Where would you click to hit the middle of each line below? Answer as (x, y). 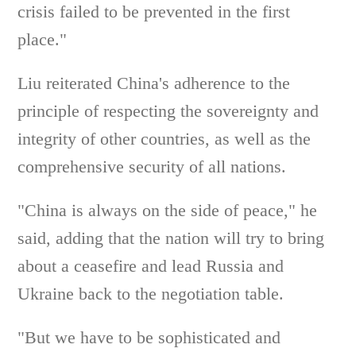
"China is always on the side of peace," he (168, 210)
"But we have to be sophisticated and (149, 337)
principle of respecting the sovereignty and (168, 111)
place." (43, 39)
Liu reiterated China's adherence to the (154, 83)
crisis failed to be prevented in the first (154, 12)
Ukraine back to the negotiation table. (151, 294)
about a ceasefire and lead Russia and (151, 266)
